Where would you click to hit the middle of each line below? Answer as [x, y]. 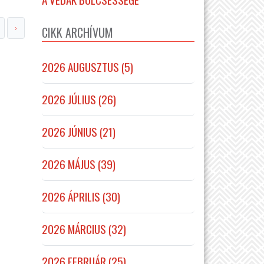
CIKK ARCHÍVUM [77, 32]
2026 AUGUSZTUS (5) [88, 67]
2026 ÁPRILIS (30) [81, 196]
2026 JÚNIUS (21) [79, 131]
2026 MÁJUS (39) [79, 164]
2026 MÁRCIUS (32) [84, 229]
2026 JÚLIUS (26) [79, 99]
